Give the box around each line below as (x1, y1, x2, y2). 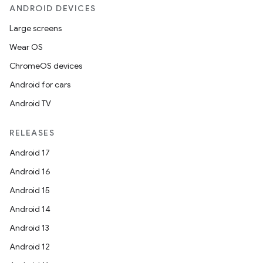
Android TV (9, 98, 51, 109)
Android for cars (9, 79, 70, 90)
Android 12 (9, 241, 50, 252)
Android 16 (9, 166, 50, 177)
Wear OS (9, 42, 43, 52)
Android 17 (9, 147, 50, 158)
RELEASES (9, 127, 55, 138)
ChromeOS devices (9, 60, 82, 71)
